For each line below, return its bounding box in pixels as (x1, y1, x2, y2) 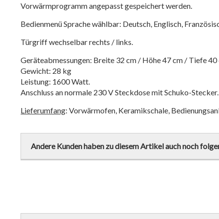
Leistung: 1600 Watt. (21, 77, 90, 86)
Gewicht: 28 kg (21, 66, 73, 75)
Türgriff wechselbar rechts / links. (21, 37, 133, 46)
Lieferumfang (21, 106, 66, 115)
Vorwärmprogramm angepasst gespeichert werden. (21, 1, 193, 10)
